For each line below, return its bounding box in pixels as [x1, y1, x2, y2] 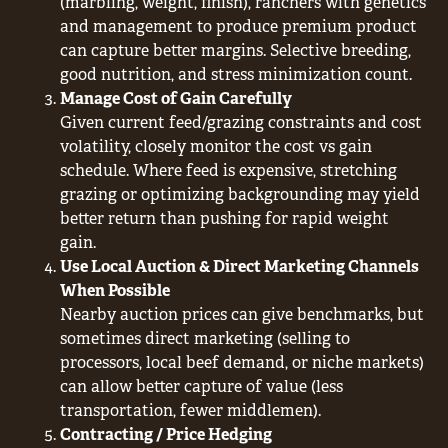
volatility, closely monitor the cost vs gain [60, 135, 372, 157]
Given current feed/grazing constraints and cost [60, 111, 422, 133]
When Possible [60, 279, 170, 301]
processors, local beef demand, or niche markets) [60, 351, 424, 373]
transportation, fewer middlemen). [60, 399, 321, 421]
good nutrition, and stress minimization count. [60, 63, 412, 85]
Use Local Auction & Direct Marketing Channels [60, 255, 419, 277]
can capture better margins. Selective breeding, [60, 39, 411, 61]
